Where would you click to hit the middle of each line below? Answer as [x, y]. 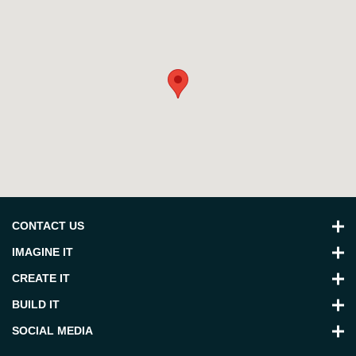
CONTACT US [48, 226]
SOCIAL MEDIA [52, 331]
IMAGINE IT [43, 252]
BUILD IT [36, 305]
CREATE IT [41, 279]
